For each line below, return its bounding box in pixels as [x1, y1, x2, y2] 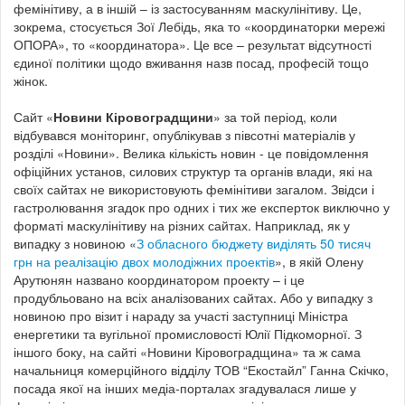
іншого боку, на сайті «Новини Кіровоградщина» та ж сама [14, 342, 361, 361]
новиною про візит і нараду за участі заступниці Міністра [14, 306, 348, 325]
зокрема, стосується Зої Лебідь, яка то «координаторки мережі [14, 16, 385, 35]
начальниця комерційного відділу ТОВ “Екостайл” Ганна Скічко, [14, 360, 389, 379]
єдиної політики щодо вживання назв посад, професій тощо [14, 52, 369, 71]
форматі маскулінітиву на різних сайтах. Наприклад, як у [14, 215, 350, 234]
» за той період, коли [213, 107, 337, 126]
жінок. [14, 71, 48, 89]
